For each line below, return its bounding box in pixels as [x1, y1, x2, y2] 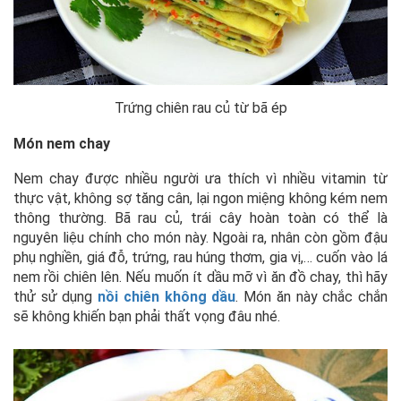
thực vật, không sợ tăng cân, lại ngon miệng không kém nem [13, 190, 388, 208]
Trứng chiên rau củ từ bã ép [114, 99, 287, 117]
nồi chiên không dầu [98, 288, 236, 306]
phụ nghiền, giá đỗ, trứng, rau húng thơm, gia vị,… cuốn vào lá [13, 249, 388, 267]
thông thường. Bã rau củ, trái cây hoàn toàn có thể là [13, 209, 388, 227]
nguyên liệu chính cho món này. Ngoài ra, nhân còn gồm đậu [13, 229, 388, 247]
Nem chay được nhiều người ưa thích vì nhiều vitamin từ [13, 170, 388, 188]
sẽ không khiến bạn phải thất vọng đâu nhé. [13, 308, 280, 326]
